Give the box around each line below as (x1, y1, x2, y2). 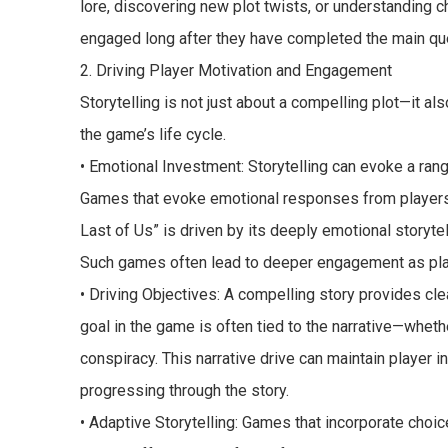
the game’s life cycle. (80, 125, 227, 145)
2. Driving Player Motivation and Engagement (80, 61, 393, 81)
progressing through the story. (80, 381, 290, 401)
